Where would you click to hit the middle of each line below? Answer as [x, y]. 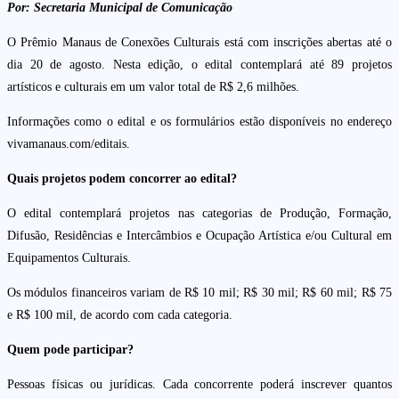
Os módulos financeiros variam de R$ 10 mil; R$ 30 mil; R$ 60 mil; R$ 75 [199, 293]
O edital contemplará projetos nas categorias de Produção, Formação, [199, 214]
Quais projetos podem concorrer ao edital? [122, 179]
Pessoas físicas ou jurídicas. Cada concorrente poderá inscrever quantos [199, 385]
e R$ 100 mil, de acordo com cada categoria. [120, 315]
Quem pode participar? [70, 350]
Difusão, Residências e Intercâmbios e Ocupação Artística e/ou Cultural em [199, 236]
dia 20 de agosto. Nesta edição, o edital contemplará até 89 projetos [199, 65]
